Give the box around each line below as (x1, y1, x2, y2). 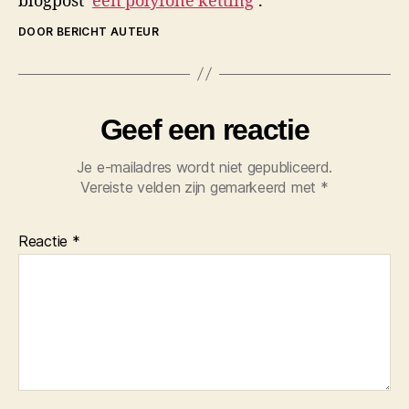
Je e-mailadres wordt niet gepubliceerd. (76, 157, 333, 176)
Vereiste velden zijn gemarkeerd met (80, 177, 320, 196)
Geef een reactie (100, 112, 309, 146)
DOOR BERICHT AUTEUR (18, 24, 160, 38)
